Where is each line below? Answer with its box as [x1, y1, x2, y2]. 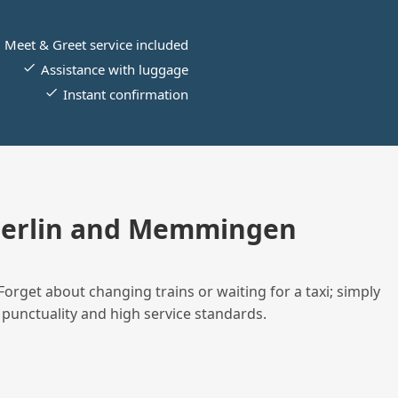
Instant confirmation [62, 85, 188, 104]
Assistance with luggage [40, 60, 188, 79]
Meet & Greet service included [4, 36, 188, 54]
